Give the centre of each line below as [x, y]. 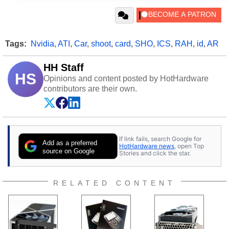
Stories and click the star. [155, 153]
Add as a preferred [70, 143]
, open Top [189, 146]
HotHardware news [147, 146]
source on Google [69, 151]
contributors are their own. [90, 89]
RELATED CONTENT [114, 183]
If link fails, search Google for [160, 139]
